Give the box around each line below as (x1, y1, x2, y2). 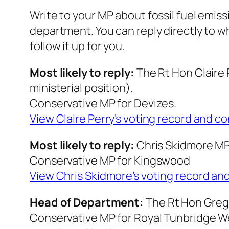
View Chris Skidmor (30, 168, 126, 184)
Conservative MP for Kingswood (30, 153, 191, 169)
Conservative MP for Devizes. (30, 96, 177, 111)
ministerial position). (30, 80, 133, 96)
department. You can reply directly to (30, 23, 218, 39)
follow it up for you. (30, 38, 125, 54)
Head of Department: (30, 195, 146, 211)
